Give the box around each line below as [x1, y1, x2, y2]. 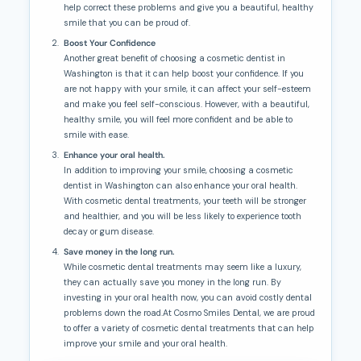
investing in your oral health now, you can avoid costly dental [64, 292, 313, 304]
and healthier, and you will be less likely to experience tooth [64, 210, 302, 222]
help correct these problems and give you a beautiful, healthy [64, 2, 314, 14]
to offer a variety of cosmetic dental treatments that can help [64, 322, 315, 334]
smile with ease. [64, 129, 130, 141]
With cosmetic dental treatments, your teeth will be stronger [64, 195, 307, 207]
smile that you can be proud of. [64, 17, 191, 29]
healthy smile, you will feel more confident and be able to [64, 114, 293, 126]
